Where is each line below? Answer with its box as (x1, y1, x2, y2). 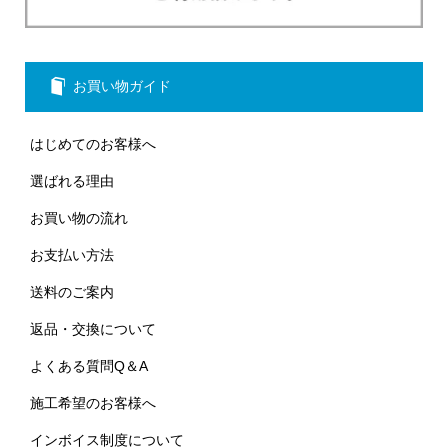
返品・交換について (30, 320, 157, 337)
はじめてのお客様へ (30, 135, 157, 152)
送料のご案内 (30, 283, 115, 300)
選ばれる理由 (30, 172, 115, 189)
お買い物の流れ (30, 209, 129, 226)
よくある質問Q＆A (30, 357, 149, 374)
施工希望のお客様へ (30, 394, 157, 411)
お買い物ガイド (72, 78, 171, 95)
